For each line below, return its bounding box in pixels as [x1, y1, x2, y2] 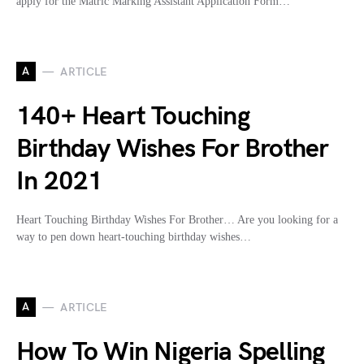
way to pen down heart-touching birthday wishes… [16, 231, 251, 244]
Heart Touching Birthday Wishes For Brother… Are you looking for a [16, 214, 338, 227]
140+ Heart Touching [16, 101, 249, 133]
